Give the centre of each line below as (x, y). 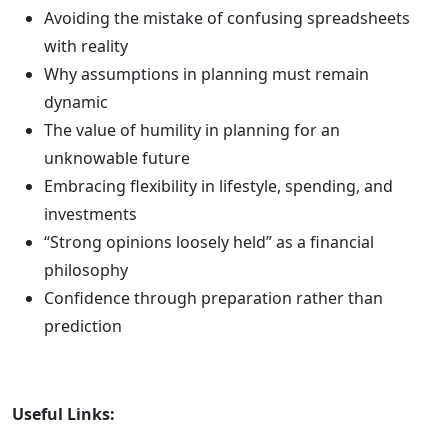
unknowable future (117, 158)
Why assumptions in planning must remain (206, 74)
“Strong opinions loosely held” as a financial (209, 242)
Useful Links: (63, 414)
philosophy (86, 270)
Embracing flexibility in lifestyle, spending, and (218, 186)
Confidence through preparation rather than (213, 298)
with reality (86, 46)
